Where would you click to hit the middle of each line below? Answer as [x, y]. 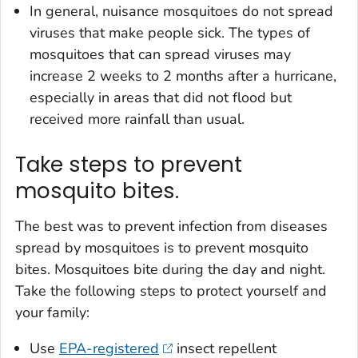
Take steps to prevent [129, 165]
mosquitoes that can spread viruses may [160, 55]
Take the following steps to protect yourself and [171, 290]
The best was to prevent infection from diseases [171, 226]
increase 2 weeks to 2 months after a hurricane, [183, 76]
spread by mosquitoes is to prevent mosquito [162, 247]
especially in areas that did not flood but [161, 98]
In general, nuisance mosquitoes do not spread [181, 12]
